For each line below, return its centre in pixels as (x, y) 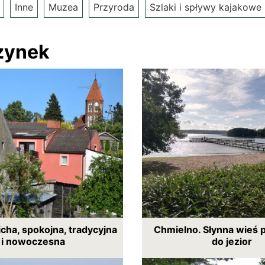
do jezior (232, 241)
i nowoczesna (33, 241)
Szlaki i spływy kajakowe (206, 7)
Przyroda (114, 7)
